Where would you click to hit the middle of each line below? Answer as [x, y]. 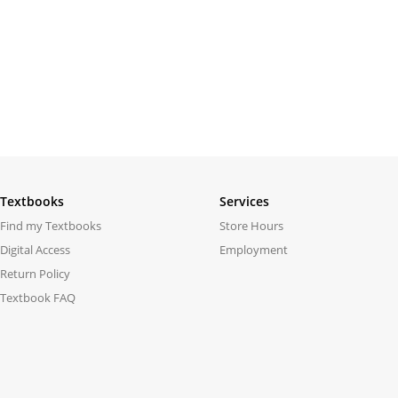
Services [244, 201]
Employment [254, 250]
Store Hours [251, 226]
